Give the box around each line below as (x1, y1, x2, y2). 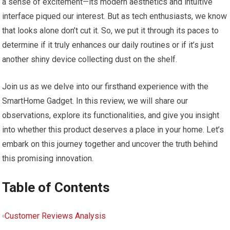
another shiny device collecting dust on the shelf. (2, 54, 178, 64)
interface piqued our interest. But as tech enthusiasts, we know (2, 11, 227, 21)
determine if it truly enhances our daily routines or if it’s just (2, 40, 214, 50)
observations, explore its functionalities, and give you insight (2, 110, 220, 120)
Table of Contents (2, 180, 110, 195)
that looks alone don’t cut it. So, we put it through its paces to (2, 26, 219, 35)
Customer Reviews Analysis (4, 211, 106, 221)
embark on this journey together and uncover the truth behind (2, 139, 218, 149)
